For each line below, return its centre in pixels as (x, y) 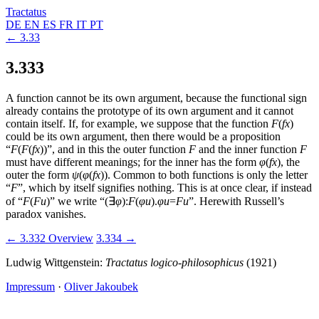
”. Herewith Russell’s (236, 201)
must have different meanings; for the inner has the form (132, 162)
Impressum (30, 286)
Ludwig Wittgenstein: (56, 262)
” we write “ (77, 201)
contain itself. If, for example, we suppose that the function (138, 123)
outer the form (39, 174)
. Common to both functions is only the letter (208, 174)
